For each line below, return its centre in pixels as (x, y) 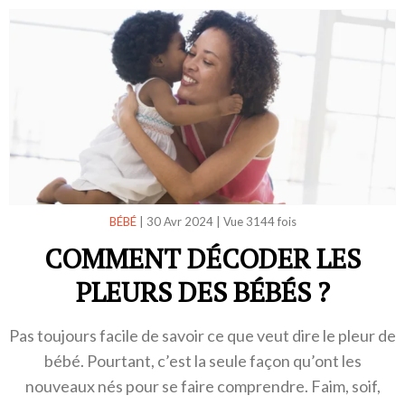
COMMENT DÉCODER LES (202, 259)
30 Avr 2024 (179, 222)
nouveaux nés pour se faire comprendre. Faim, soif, (202, 386)
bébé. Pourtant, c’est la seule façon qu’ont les (202, 361)
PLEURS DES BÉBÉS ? (202, 292)
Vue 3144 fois (259, 222)
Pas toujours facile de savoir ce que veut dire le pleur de (202, 336)
